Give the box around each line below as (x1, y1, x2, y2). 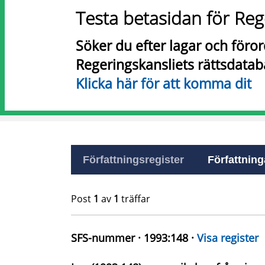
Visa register (197, 231, 258, 245)
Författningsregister (83, 154, 184, 166)
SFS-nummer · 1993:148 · (71, 231, 197, 245)
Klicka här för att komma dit (76, 74, 251, 93)
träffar (119, 192, 150, 205)
